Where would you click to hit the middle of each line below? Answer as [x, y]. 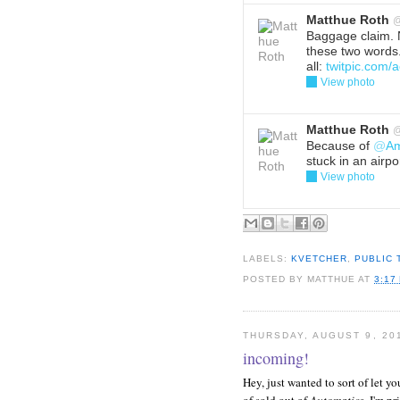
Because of [340, 146]
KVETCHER [320, 258]
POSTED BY [275, 279]
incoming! [276, 358]
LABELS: [267, 258]
